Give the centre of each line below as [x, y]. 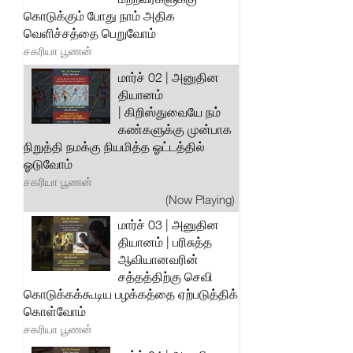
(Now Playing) [200, 199]
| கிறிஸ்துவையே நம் [169, 112]
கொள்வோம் [55, 311]
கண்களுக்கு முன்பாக [175, 129]
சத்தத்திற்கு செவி [165, 277]
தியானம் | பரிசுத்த [165, 242]
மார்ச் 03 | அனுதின [169, 225]
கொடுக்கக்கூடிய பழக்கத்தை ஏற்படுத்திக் [131, 294]
